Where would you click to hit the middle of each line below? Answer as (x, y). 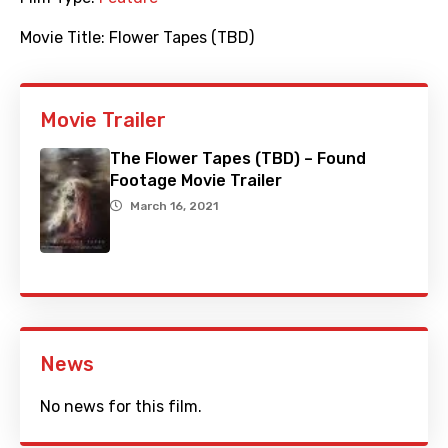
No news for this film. (121, 407)
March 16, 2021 (174, 206)
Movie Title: (64, 38)
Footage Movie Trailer (196, 181)
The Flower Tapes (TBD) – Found (238, 159)
